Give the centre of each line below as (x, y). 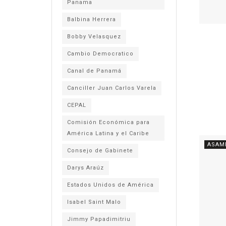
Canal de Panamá (94, 71)
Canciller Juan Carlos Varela (112, 88)
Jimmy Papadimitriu (99, 219)
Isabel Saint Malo (94, 202)
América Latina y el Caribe (108, 133)
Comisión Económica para (108, 122)
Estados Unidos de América (110, 185)
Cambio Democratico (100, 54)
